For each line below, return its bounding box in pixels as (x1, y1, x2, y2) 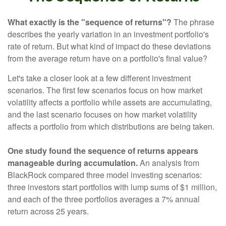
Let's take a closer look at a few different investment (8, 72, 191, 84)
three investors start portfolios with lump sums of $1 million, (8, 181, 217, 193)
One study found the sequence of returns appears (8, 145, 198, 156)
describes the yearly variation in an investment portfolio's (8, 28, 209, 40)
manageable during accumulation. (8, 157, 138, 168)
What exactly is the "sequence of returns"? (8, 16, 172, 28)
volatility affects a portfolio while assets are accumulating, (8, 96, 212, 108)
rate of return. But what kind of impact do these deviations (8, 40, 211, 52)
